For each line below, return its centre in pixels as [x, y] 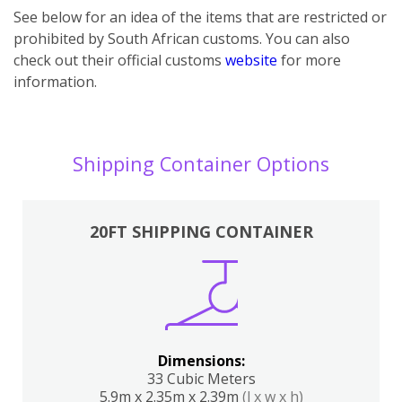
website [251, 60]
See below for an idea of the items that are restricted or [200, 17]
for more [309, 60]
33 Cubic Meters [201, 378]
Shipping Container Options [201, 163]
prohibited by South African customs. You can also [182, 38]
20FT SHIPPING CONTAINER [201, 231]
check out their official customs [119, 60]
